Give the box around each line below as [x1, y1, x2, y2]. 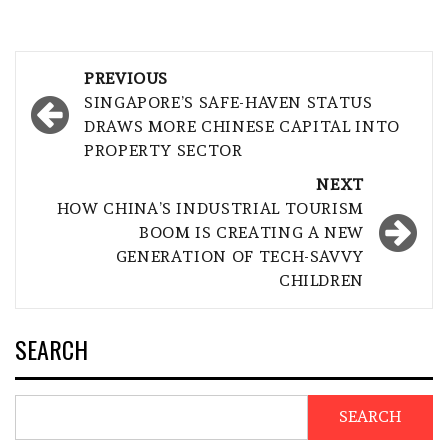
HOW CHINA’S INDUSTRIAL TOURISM [56, 198, 364, 218]
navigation [25, 92, 172, 128]
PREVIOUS [84, 68, 169, 88]
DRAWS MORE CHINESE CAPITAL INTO [84, 116, 400, 136]
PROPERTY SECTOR [84, 140, 243, 160]
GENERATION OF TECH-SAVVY [115, 246, 364, 266]
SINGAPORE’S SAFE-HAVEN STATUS [84, 92, 373, 112]
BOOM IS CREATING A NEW [138, 222, 364, 242]
